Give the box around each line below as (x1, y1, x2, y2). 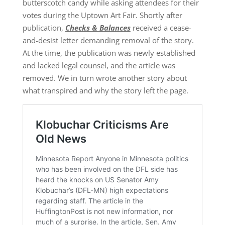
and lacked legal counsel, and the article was (22, 60, 175, 71)
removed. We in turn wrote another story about (22, 73, 187, 83)
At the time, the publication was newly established (22, 48, 195, 58)
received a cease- (130, 23, 191, 33)
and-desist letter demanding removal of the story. (22, 35, 194, 46)
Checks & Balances (65, 23, 131, 33)
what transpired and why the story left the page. (22, 85, 188, 96)
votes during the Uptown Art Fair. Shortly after (22, 10, 182, 21)
